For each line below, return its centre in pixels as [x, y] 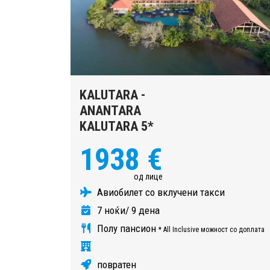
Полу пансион [127, 228]
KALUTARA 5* [117, 126]
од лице [148, 176]
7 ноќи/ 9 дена [127, 210]
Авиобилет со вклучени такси [160, 192]
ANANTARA [110, 110]
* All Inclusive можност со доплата [212, 229]
